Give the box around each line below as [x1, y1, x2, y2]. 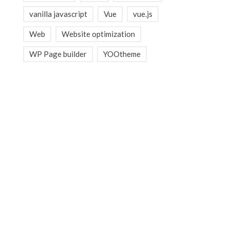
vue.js [133, 9, 153, 18]
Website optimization [62, 29, 136, 39]
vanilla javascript [29, 9, 88, 18]
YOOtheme [103, 49, 141, 59]
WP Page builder [29, 49, 87, 59]
